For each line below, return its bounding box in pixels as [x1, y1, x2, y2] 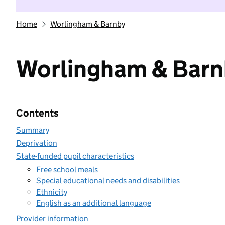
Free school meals [36, 164, 98, 174]
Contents [16, 107, 59, 119]
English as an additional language [36, 198, 151, 208]
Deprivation [16, 138, 57, 148]
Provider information [16, 214, 88, 223]
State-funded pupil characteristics [16, 151, 134, 161]
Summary [16, 125, 49, 135]
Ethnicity [36, 187, 67, 197]
